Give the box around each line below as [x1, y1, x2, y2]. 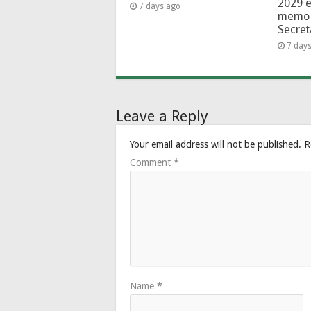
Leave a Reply [116, 107, 208, 125]
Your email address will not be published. [130, 138, 301, 150]
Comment [130, 156, 174, 168]
